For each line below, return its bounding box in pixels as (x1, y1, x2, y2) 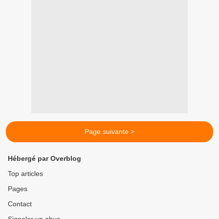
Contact (8, 200, 32, 208)
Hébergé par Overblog (8, 154, 81, 162)
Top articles (8, 170, 43, 177)
